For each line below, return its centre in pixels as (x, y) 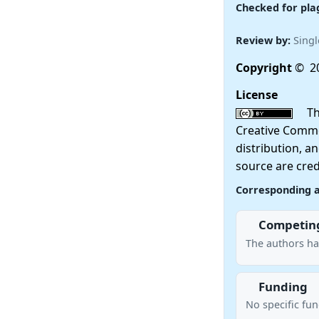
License (256, 94)
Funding (283, 286)
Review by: (264, 41)
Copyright (265, 67)
